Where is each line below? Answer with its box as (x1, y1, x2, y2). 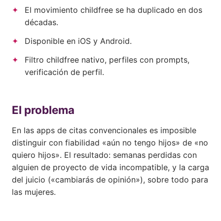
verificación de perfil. (24, 67, 104, 77)
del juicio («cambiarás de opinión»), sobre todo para (12, 175, 208, 185)
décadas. (24, 17, 58, 28)
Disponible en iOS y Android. (24, 36, 132, 46)
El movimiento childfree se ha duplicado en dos (24, 5, 202, 15)
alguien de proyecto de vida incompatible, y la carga (12, 162, 209, 173)
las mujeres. (12, 187, 56, 197)
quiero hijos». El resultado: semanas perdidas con (12, 150, 197, 160)
